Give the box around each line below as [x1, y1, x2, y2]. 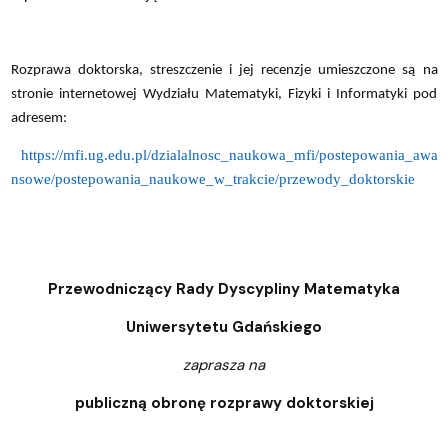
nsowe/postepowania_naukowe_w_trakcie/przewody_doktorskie [10, 170, 415, 187]
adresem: [10, 110, 67, 126]
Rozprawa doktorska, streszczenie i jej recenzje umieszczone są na [10, 62, 438, 78]
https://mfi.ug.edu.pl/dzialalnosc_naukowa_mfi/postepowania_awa [20, 146, 438, 163]
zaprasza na [183, 354, 265, 375]
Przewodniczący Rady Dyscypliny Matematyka [48, 278, 400, 299]
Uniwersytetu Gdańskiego [126, 316, 322, 337]
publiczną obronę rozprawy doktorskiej [74, 392, 374, 413]
